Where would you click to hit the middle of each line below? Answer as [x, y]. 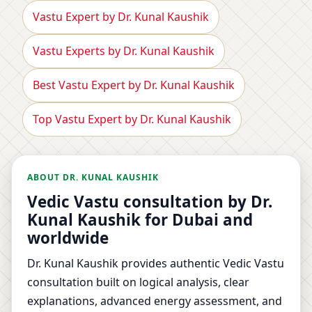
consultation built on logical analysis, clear [138, 282]
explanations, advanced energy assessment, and [155, 301]
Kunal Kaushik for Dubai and [140, 219]
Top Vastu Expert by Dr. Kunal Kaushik [132, 119]
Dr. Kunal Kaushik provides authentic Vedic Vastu [156, 263]
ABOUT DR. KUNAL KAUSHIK [93, 177]
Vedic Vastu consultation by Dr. [150, 201]
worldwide [68, 237]
